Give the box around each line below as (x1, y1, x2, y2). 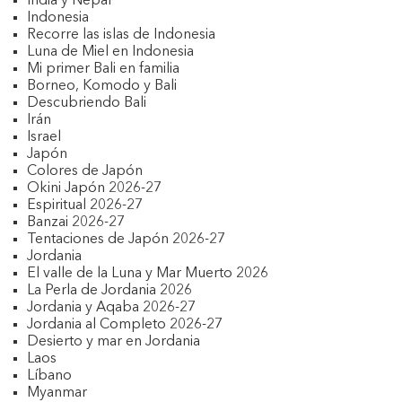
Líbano (27, 369, 72, 383)
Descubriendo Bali (27, 96, 146, 110)
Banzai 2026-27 (27, 215, 125, 230)
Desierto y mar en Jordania (27, 335, 200, 349)
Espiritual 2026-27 (27, 198, 143, 213)
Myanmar (27, 386, 87, 400)
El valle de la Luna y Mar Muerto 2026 (27, 267, 268, 281)
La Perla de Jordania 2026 (27, 284, 192, 298)
